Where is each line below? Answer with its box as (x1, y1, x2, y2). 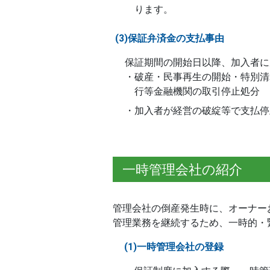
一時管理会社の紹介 (122, 161, 242, 177)
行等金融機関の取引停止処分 (134, 85, 260, 97)
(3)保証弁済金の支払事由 (115, 32, 224, 44)
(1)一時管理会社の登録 (124, 240, 224, 253)
